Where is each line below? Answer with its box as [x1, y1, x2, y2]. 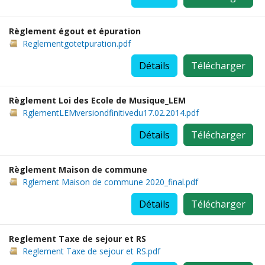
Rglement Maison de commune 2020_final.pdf [22, 176, 198, 188]
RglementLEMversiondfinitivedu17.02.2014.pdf [22, 107, 199, 118]
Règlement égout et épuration [9, 25, 141, 37]
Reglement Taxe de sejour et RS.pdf [22, 245, 160, 257]
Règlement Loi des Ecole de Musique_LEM [9, 95, 186, 106]
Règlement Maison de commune [9, 164, 147, 175]
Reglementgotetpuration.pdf [22, 38, 131, 49]
